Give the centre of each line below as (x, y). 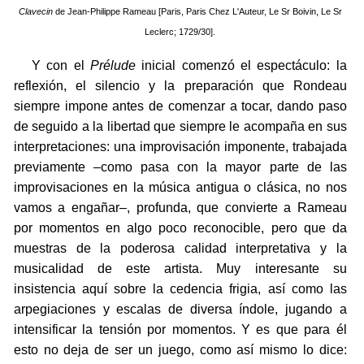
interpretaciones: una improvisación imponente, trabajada (180, 147)
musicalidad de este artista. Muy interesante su (180, 269)
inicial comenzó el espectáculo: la (241, 66)
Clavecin (35, 12)
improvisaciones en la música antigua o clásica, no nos (180, 188)
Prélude (113, 66)
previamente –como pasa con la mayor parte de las (180, 167)
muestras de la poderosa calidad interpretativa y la (180, 249)
